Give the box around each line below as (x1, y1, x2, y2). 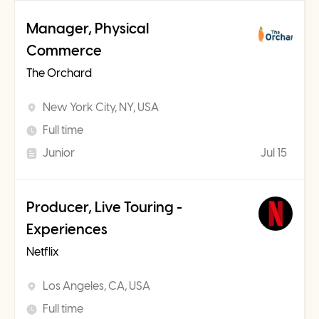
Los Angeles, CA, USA (43, 279, 150, 293)
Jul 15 (261, 146, 287, 159)
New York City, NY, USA (43, 100, 159, 114)
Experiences (26, 221, 108, 238)
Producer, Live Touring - (26, 199, 182, 216)
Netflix (26, 245, 59, 258)
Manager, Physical (26, 20, 149, 37)
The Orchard (26, 66, 92, 80)
